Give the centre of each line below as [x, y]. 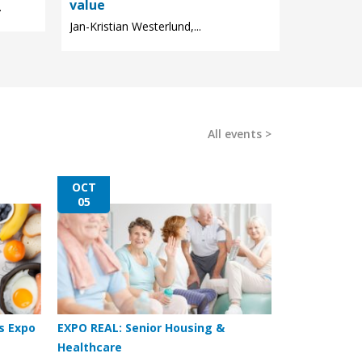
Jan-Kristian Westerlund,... [135, 27]
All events [235, 134]
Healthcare [90, 347]
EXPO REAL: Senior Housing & [141, 328]
